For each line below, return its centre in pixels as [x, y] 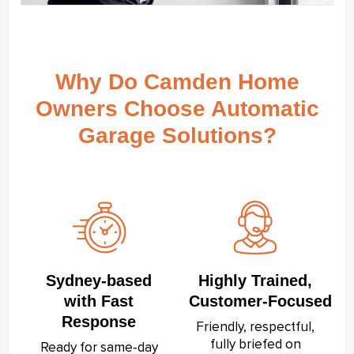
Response [99, 321]
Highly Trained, [255, 280]
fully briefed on [255, 345]
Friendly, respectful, [255, 327]
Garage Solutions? [177, 135]
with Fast [99, 301]
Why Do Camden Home [177, 81]
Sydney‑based [99, 280]
